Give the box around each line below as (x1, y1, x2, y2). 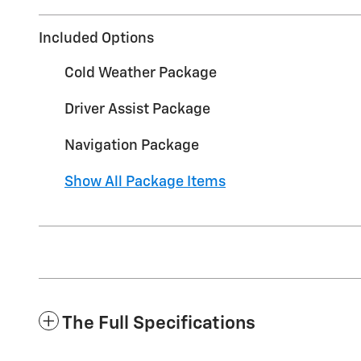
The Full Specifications (62, 314, 255, 334)
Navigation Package (64, 139, 199, 154)
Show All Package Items (64, 175, 226, 190)
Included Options (39, 31, 154, 47)
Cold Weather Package (64, 66, 217, 81)
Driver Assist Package (64, 102, 210, 118)
